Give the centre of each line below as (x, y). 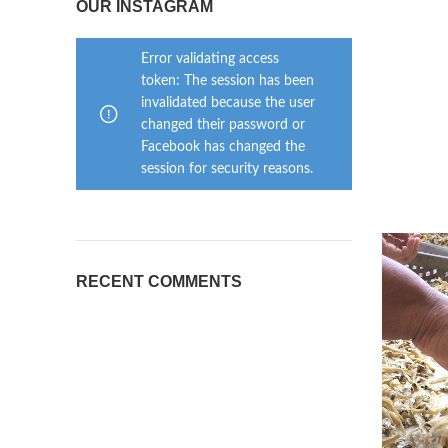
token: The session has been (227, 81)
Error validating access (210, 59)
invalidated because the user (228, 103)
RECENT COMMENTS (159, 281)
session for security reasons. (227, 169)
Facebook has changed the (223, 147)
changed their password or (223, 125)
